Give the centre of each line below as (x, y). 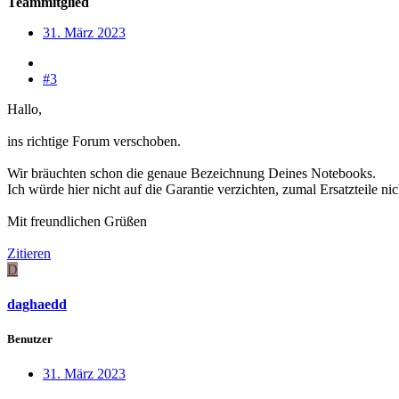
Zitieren (29, 253)
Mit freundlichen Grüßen (77, 221)
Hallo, (24, 109)
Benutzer (30, 339)
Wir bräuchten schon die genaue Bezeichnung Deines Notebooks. (191, 173)
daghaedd (37, 304)
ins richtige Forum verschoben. (94, 141)
